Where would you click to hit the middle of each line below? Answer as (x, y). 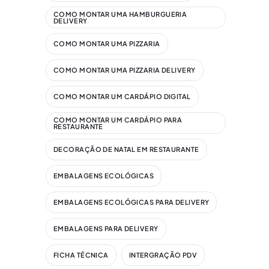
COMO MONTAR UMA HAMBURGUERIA (120, 14)
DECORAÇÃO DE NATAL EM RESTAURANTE (126, 150)
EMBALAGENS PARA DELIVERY (106, 229)
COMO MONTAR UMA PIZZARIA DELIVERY (125, 70)
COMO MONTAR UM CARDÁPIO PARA (118, 119)
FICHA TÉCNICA (81, 255)
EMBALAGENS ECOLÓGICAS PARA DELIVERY (131, 202)
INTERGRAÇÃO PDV (163, 255)
